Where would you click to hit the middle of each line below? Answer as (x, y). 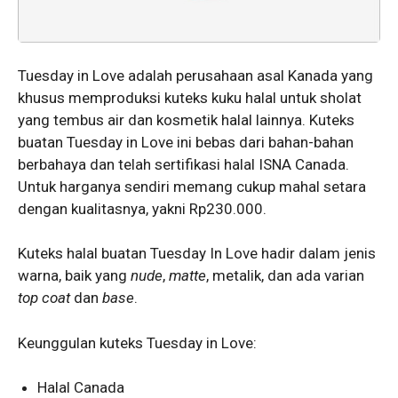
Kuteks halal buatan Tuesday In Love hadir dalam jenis (197, 254)
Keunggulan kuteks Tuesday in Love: (137, 342)
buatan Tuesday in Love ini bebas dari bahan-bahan (186, 142)
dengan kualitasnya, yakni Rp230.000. (142, 208)
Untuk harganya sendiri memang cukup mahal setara (192, 186)
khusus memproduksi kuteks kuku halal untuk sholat (190, 97)
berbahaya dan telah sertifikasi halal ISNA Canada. (183, 164)
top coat (46, 298)
